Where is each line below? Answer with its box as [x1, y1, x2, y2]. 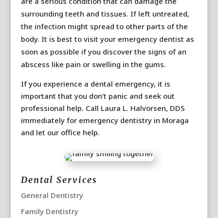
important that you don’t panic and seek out [20, 91, 175, 101]
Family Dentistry [20, 206, 78, 216]
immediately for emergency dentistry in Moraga [20, 115, 189, 125]
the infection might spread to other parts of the [20, 21, 188, 31]
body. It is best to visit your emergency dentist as [20, 34, 194, 44]
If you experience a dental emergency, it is [20, 79, 170, 89]
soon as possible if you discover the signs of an [20, 47, 186, 56]
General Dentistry [20, 190, 83, 200]
